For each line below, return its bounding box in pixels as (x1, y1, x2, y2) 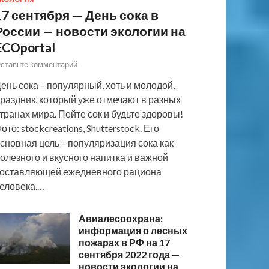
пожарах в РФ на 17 (79, 236, 171, 248)
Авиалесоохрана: (79, 212, 163, 224)
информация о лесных (79, 224, 188, 236)
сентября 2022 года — (79, 248, 180, 260)
